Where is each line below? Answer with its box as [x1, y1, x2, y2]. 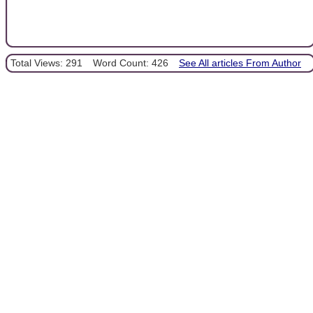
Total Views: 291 [10, 57, 82, 69]
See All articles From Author [179, 57, 301, 69]
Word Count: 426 [93, 57, 168, 69]
